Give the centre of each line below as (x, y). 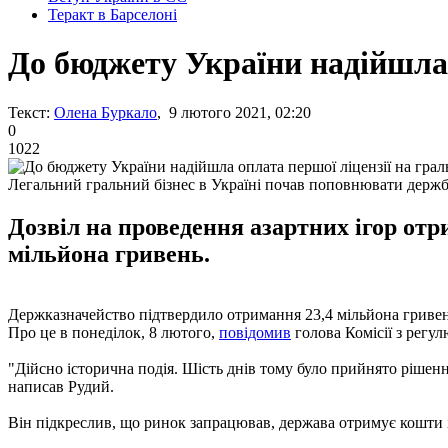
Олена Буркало (105, 112)
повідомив (255, 332)
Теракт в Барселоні (112, 14)
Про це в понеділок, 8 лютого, (113, 332)
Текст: (29, 112)
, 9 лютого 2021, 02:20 (234, 112)
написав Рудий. (61, 386)
